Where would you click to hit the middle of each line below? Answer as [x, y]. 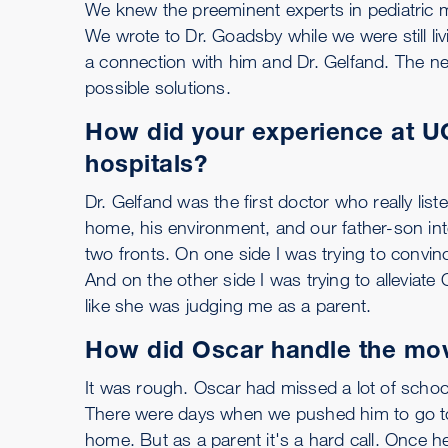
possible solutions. [158, 86]
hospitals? [146, 163]
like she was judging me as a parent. [228, 304]
